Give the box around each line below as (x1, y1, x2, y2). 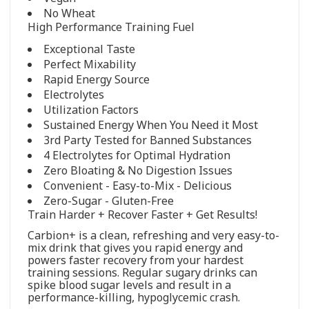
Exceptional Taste (43, 41, 135, 57)
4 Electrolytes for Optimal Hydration (43, 147, 230, 163)
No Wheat (43, 5, 95, 21)
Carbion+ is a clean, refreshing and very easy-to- (28, 227, 279, 243)
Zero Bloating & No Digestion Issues (43, 162, 232, 178)
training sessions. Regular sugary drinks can (28, 264, 257, 280)
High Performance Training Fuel (28, 19, 195, 34)
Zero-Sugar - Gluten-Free (43, 192, 174, 208)
